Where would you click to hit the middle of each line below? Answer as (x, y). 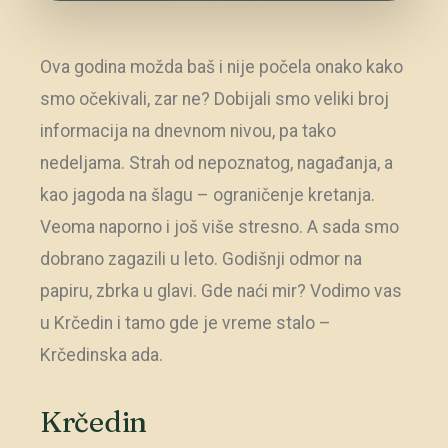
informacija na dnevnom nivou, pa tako (188, 131)
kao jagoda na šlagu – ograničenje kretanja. (207, 195)
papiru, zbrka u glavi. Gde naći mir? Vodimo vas (221, 291)
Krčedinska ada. (101, 355)
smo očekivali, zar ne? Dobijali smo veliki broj (214, 99)
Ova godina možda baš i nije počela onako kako (221, 67)
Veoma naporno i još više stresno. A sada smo (219, 227)
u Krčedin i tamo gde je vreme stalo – (185, 323)
